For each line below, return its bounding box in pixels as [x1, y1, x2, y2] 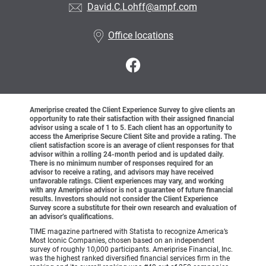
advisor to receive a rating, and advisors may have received [30, 168, 214, 177]
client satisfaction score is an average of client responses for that [30, 141, 234, 150]
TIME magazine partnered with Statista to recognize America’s [30, 227, 228, 236]
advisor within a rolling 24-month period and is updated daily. [30, 150, 224, 159]
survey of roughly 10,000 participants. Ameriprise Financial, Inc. [30, 245, 233, 254]
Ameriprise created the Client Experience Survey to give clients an [30, 106, 235, 115]
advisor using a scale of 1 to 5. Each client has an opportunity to [30, 123, 232, 132]
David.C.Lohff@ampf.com [87, 1, 197, 13]
